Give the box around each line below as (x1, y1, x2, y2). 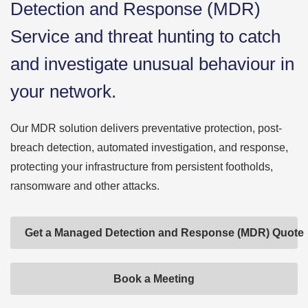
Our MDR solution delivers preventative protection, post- (10, 122, 282, 134)
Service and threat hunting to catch (10, 26, 280, 47)
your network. (10, 81, 116, 102)
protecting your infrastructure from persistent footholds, (10, 161, 273, 173)
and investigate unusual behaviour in (10, 54, 294, 74)
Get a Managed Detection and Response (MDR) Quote (25, 227, 304, 239)
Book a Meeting (113, 273, 195, 285)
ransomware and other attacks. (10, 180, 159, 192)
